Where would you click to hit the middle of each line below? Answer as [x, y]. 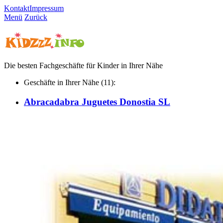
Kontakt [17, 8]
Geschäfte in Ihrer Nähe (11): [70, 83]
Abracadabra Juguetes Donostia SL [97, 102]
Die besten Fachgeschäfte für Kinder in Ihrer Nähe [83, 66]
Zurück [36, 17]
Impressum [47, 8]
